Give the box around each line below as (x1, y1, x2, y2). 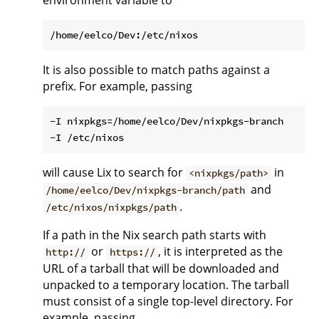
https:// (109, 246, 155, 259)
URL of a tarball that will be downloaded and (43, 261, 279, 277)
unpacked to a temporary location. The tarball (43, 277, 289, 293)
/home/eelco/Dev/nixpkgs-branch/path (46, 184, 246, 197)
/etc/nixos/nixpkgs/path (46, 201, 177, 214)
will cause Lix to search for (43, 164, 186, 181)
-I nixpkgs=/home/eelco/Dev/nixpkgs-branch (50, 115, 283, 128)
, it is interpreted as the (157, 244, 283, 260)
